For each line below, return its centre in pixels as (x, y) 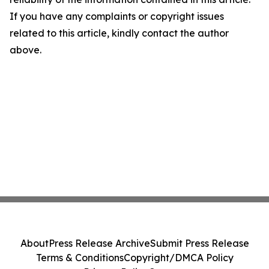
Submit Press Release (199, 243)
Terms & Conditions (80, 258)
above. (26, 50)
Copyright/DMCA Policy (178, 258)
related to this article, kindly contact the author (119, 33)
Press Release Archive (99, 243)
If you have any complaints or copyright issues (117, 16)
